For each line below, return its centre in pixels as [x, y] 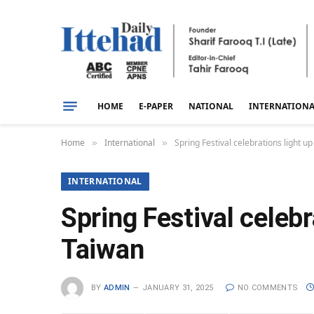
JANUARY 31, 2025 [178, 287]
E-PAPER [156, 106]
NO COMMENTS [268, 287]
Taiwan [103, 250]
